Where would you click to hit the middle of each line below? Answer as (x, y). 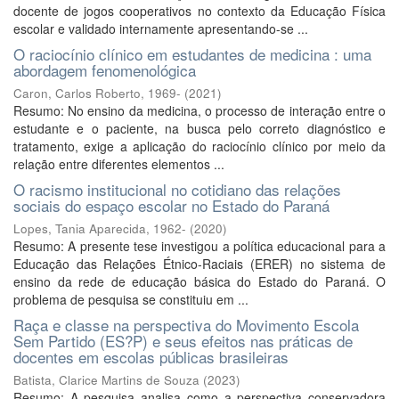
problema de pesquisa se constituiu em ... (131, 299)
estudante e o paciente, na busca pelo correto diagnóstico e (199, 128)
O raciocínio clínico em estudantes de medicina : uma (192, 54)
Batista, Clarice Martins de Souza (106, 380)
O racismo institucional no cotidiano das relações (177, 189)
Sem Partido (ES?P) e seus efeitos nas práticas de (183, 341)
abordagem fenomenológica (105, 70)
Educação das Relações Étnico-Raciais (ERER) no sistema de (199, 264)
